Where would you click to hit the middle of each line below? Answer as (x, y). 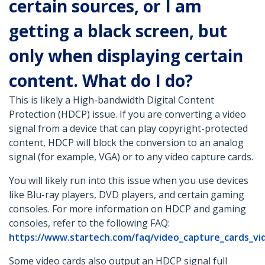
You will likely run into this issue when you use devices (129, 181)
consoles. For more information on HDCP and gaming (127, 209)
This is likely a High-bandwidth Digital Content (112, 100)
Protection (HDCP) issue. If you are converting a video (127, 114)
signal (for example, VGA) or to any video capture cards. (131, 157)
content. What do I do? (101, 81)
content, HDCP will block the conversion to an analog (126, 143)
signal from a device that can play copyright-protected (128, 129)
